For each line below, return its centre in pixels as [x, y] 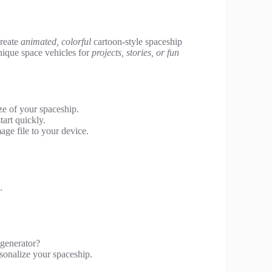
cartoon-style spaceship [137, 41]
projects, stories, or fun [135, 52]
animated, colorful [56, 41]
